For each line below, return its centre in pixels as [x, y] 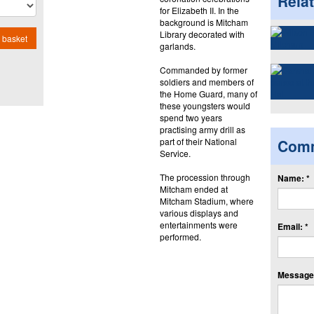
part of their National [198, 141]
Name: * [293, 178]
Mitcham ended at [193, 189]
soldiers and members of [206, 81]
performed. [180, 236]
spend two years [191, 117]
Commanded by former [203, 69]
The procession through [205, 177]
